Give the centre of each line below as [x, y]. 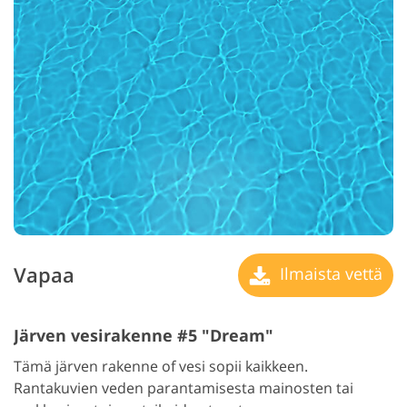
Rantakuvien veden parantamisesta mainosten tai [184, 387]
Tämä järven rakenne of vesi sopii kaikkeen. [161, 366]
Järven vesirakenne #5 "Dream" [144, 335]
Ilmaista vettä [329, 273]
